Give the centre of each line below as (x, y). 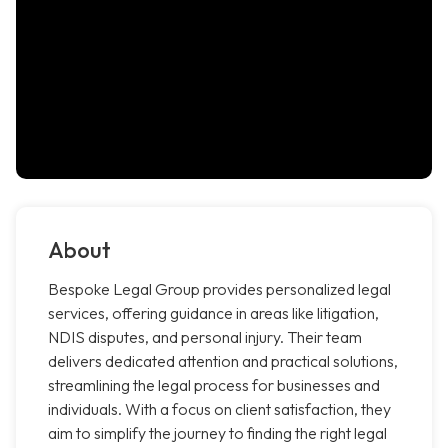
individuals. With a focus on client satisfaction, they (219, 409)
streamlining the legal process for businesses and (214, 385)
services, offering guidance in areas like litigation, (213, 313)
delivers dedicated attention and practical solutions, (223, 361)
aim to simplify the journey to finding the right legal (217, 433)
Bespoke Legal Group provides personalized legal (219, 289)
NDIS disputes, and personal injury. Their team (205, 337)
